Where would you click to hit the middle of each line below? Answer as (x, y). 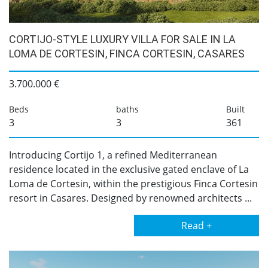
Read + (197, 226)
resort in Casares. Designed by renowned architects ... (130, 198)
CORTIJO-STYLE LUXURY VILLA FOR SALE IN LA (122, 39)
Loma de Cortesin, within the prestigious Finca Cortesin (133, 184)
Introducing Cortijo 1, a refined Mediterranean (113, 155)
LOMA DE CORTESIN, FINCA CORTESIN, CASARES (127, 54)
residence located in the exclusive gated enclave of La (129, 169)
